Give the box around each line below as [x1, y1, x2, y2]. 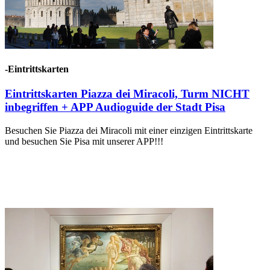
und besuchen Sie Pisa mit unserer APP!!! [5, 136, 163, 146]
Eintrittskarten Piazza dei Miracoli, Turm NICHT [5, 87, 250, 101]
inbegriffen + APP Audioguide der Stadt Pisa [5, 101, 225, 114]
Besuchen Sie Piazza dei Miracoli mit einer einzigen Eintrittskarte [5, 125, 253, 136]
